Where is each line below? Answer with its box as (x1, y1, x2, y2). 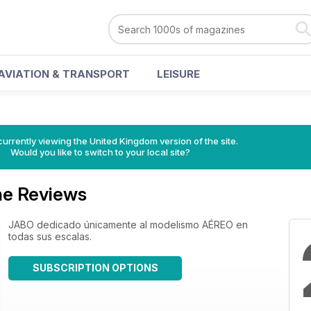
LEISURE (157, 67, 200, 81)
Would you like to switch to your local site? (10, 146, 190, 158)
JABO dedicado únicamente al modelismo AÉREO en (8, 219, 248, 230)
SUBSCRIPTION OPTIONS (32, 262, 158, 274)
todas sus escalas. (8, 230, 92, 242)
